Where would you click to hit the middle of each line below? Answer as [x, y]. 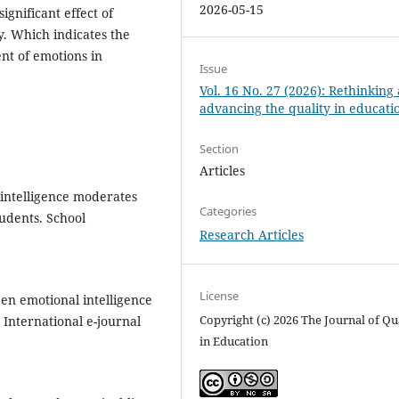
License [220, 295]
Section [220, 148]
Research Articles [252, 234]
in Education [234, 341]
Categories [228, 211]
